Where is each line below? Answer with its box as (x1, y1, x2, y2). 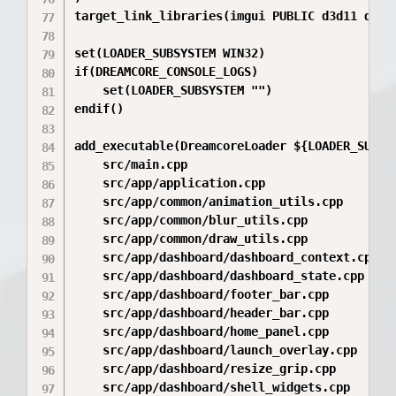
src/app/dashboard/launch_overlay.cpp (74, 343, 358, 357)
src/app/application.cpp (74, 176, 266, 190)
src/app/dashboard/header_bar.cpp (74, 306, 330, 320)
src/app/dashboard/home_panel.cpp (74, 324, 330, 339)
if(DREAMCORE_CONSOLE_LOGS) (74, 65, 259, 79)
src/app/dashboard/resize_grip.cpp (74, 362, 337, 376)
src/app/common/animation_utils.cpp (74, 194, 344, 209)
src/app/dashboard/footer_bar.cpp (74, 287, 330, 301)
